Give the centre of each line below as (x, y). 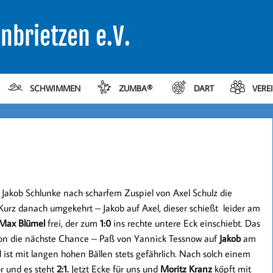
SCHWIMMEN (55, 88)
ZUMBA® (137, 88)
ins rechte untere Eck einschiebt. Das (186, 223)
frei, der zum (72, 223)
